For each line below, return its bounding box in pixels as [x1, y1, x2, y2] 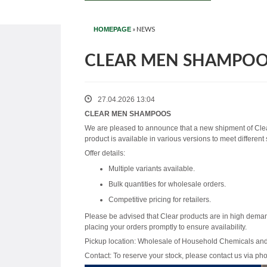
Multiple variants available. [108, 164, 195, 173]
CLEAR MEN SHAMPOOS [85, 109, 171, 118]
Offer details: [85, 148, 125, 157]
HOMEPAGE [94, 25, 131, 33]
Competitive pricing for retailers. [108, 195, 211, 204]
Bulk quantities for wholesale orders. [108, 179, 226, 188]
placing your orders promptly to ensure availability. [85, 222, 247, 231]
